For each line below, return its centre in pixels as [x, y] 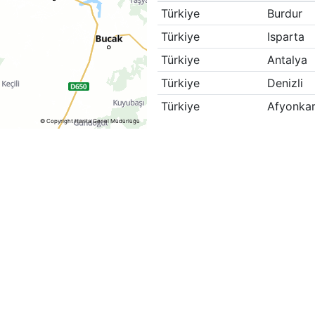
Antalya [287, 60]
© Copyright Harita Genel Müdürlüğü [90, 121]
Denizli [285, 83]
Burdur [284, 13]
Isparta [285, 37]
